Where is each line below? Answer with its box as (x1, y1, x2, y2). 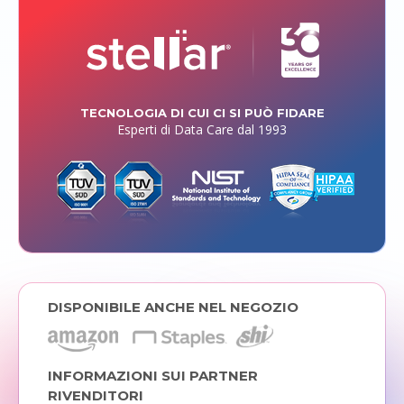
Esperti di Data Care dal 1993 (117, 120, 287, 138)
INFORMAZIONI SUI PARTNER (47, 366, 258, 384)
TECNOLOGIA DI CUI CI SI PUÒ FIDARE (79, 105, 325, 120)
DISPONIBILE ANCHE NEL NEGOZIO (47, 298, 298, 316)
